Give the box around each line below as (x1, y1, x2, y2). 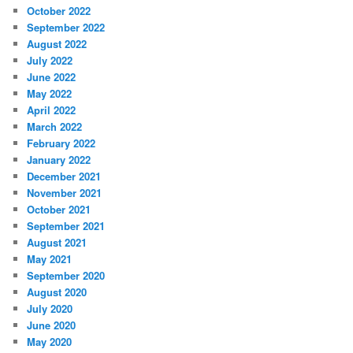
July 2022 (27, 53, 73, 69)
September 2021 (27, 218, 106, 234)
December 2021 (27, 169, 102, 184)
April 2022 (27, 102, 76, 118)
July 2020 (27, 301, 73, 317)
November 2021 (27, 185, 102, 201)
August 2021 (27, 235, 87, 251)
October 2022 (27, 3, 91, 19)
